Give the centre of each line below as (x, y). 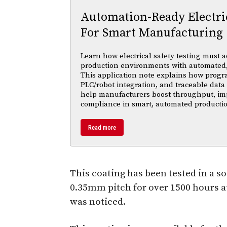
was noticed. (98, 202)
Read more (102, 127)
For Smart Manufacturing (152, 33)
